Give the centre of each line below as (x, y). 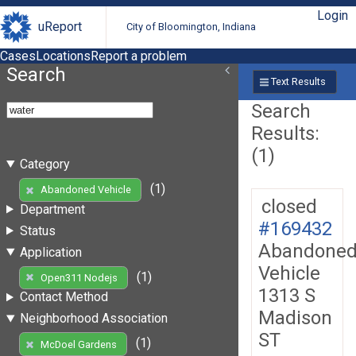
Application (50, 252)
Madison (295, 317)
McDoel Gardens (78, 344)
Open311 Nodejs (79, 277)
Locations (63, 56)
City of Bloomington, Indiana (192, 27)
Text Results (298, 82)
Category (44, 164)
